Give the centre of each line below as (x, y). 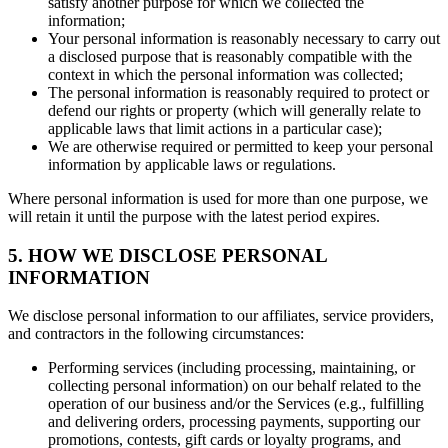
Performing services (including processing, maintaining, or (231, 368)
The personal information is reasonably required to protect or (238, 93)
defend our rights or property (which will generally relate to (234, 111)
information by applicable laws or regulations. (192, 165)
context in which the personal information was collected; (225, 75)
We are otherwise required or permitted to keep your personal (240, 147)
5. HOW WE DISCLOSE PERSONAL (167, 255)
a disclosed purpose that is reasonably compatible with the (230, 57)
